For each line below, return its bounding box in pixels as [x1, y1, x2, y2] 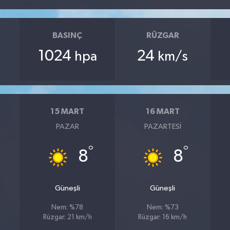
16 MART [145, 107, 180, 116]
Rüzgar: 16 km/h [138, 214, 187, 221]
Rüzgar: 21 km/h [43, 214, 92, 221]
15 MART [50, 107, 85, 116]
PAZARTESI [144, 122, 181, 130]
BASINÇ [52, 31, 83, 40]
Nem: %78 [51, 204, 84, 211]
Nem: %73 [146, 204, 179, 211]
